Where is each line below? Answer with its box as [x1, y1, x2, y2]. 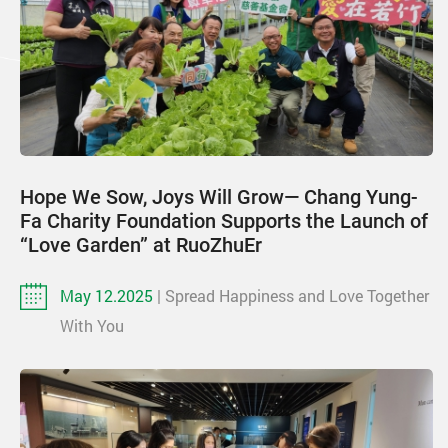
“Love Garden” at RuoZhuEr [20, 232, 262, 257]
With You [60, 314, 124, 336]
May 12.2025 [60, 284, 157, 306]
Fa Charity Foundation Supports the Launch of [20, 208, 428, 233]
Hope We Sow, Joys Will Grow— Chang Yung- [20, 184, 418, 209]
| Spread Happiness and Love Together [157, 284, 429, 306]
